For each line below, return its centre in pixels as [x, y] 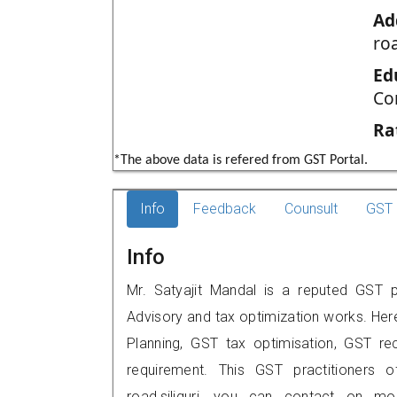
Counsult [311, 209]
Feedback [225, 209]
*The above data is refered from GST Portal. [241, 160]
